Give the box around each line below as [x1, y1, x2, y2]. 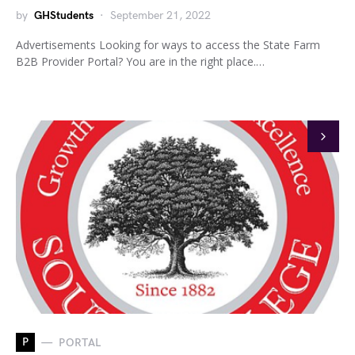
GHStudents [34, 9, 94, 22]
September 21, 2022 [110, 9, 211, 22]
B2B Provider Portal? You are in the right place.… [16, 54, 265, 69]
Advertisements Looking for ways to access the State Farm [16, 37, 320, 52]
